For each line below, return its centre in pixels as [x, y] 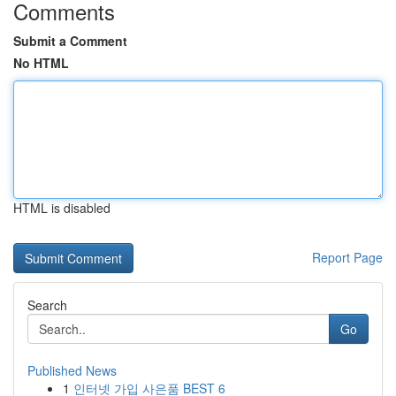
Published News [72, 370]
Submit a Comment [70, 41]
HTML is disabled [62, 208]
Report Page [347, 257]
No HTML [41, 63]
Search [47, 305]
